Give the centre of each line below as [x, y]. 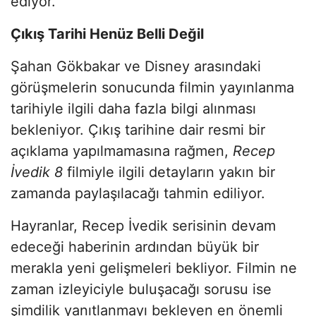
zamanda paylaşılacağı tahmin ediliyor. [138, 193]
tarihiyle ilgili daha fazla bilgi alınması [133, 108]
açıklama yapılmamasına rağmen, [122, 151]
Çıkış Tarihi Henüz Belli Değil [107, 34]
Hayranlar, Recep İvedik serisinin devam [143, 225]
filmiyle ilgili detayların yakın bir [169, 172]
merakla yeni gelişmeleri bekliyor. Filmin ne [154, 268]
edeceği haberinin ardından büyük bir [135, 247]
